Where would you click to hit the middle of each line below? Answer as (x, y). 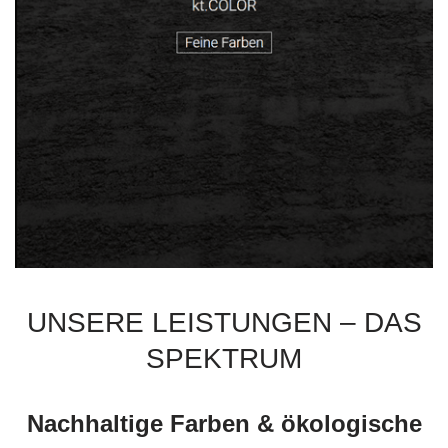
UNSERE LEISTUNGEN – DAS (224, 323)
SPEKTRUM (224, 359)
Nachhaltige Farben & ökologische (224, 424)
